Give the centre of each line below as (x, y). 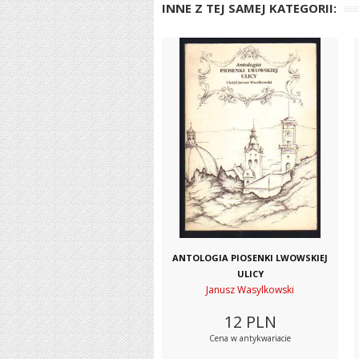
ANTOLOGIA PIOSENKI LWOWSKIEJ (250, 258)
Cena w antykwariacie (250, 338)
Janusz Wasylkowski (250, 290)
